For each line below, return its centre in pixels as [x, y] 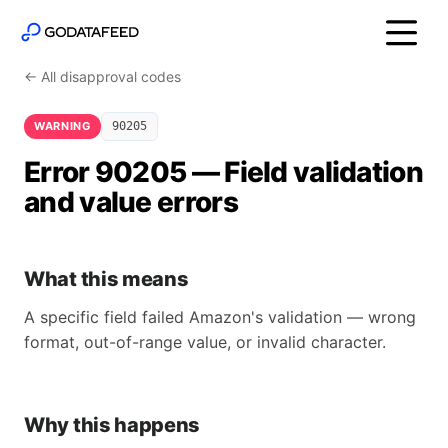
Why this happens [112, 425]
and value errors [131, 202]
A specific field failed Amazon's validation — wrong [220, 317]
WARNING [62, 126]
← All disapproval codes [102, 76]
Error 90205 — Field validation [223, 172]
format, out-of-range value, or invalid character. [205, 342]
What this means [106, 279]
